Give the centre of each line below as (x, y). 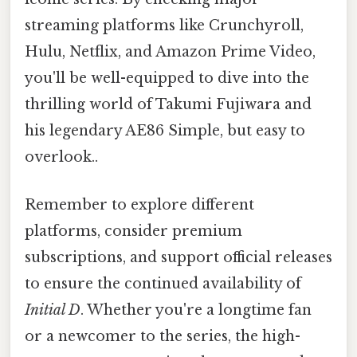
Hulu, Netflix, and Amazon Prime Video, (170, 52)
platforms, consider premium (133, 231)
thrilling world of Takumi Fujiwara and (168, 105)
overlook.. (61, 157)
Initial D (53, 310)
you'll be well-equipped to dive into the (167, 78)
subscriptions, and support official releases (178, 257)
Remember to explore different (139, 204)
